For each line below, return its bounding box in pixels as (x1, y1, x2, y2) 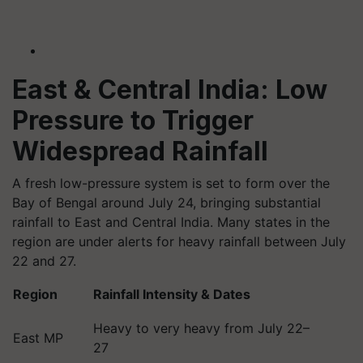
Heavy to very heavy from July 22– (93, 320, 310, 336)
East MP (13, 330, 63, 346)
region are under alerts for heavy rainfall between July (12, 233, 346, 250)
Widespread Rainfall (12, 135, 268, 167)
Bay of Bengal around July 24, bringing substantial (12, 194, 321, 211)
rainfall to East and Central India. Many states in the (12, 214, 330, 230)
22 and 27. (12, 253, 76, 269)
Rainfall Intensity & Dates (93, 286, 250, 302)
